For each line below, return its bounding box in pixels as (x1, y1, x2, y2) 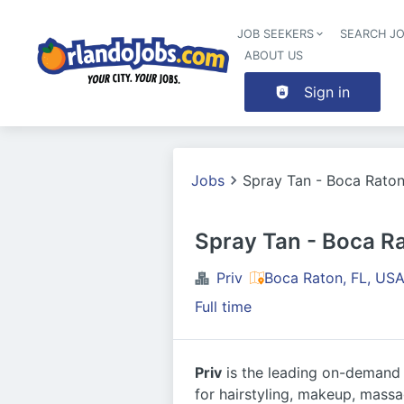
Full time (195, 298, 252, 316)
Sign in (304, 83, 351, 101)
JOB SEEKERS (237, 27, 315, 41)
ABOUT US (244, 49, 304, 62)
